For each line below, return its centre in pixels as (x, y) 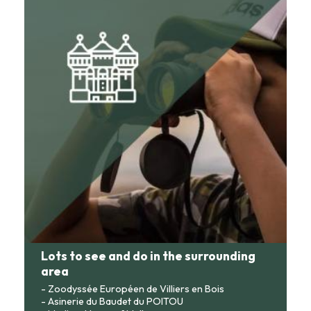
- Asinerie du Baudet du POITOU (112, 301)
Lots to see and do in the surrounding (148, 255)
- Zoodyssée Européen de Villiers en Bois (133, 288)
